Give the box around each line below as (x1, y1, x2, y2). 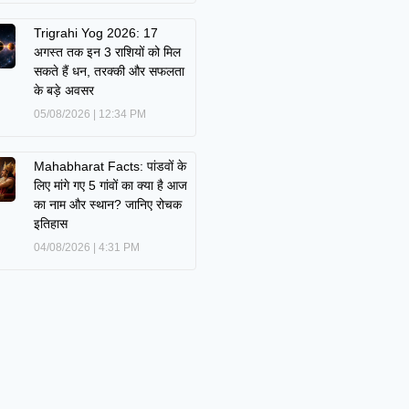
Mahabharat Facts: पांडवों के (34, 158, 187, 173)
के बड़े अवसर (34, 82, 95, 98)
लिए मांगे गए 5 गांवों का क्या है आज (34, 177, 188, 193)
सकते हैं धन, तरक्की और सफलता (34, 63, 185, 79)
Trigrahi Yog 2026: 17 (34, 25, 159, 40)
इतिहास (34, 215, 68, 231)
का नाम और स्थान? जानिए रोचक (34, 196, 183, 212)
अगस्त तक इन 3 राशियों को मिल (34, 44, 182, 59)
